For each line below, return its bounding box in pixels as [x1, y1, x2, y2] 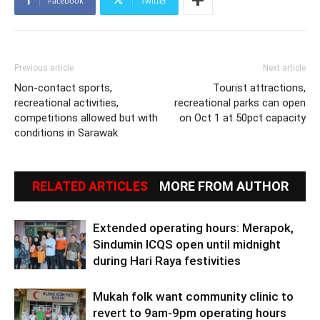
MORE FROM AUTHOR [159, 178, 289, 194]
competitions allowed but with [14, 111, 158, 124]
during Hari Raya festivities [93, 253, 241, 268]
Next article [263, 62, 306, 73]
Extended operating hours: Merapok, [93, 220, 294, 235]
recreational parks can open [174, 96, 306, 109]
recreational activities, [14, 96, 119, 109]
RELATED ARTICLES [31, 178, 148, 194]
